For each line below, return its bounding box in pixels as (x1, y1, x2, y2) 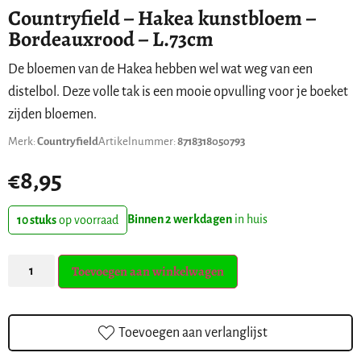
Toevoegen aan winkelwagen (72, 262, 225, 280)
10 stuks (17, 213, 56, 226)
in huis (232, 212, 268, 226)
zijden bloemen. (8, 107, 97, 122)
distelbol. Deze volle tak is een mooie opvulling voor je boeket (8, 85, 348, 99)
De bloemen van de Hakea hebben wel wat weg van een (8, 62, 313, 77)
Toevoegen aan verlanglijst (118, 325, 268, 340)
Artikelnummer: (98, 135, 177, 148)
